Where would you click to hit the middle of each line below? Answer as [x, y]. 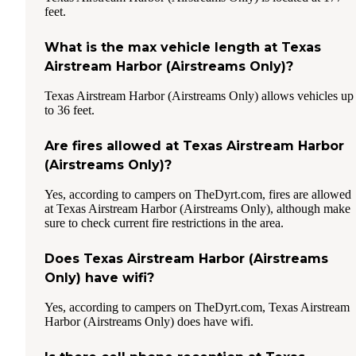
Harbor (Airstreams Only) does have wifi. [149, 321]
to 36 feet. [70, 110]
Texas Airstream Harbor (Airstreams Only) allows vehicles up [199, 95]
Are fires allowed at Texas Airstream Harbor [194, 145]
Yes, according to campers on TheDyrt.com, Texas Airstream [197, 307]
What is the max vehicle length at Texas [183, 47]
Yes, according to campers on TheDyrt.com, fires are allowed [198, 194]
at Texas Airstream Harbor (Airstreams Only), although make [197, 208]
